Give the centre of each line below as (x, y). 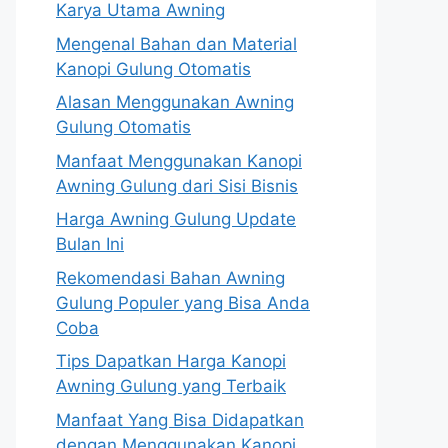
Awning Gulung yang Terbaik (171, 386)
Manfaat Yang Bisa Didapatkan (180, 419)
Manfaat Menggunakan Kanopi (179, 160)
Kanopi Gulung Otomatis (153, 68)
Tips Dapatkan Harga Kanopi (171, 361)
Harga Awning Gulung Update (176, 219)
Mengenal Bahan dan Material (176, 43)
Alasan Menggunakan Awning (175, 102)
